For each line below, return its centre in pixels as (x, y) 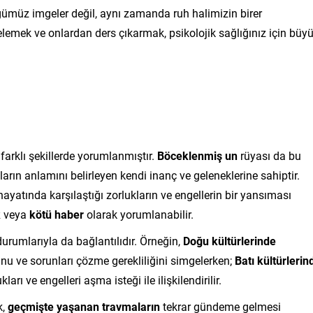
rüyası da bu (269, 155)
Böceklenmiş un (197, 155)
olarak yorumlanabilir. (139, 214)
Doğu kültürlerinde (230, 240)
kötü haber (57, 214)
